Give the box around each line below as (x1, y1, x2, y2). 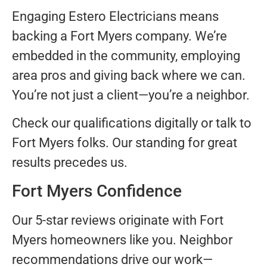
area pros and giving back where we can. (12, 67, 246, 83)
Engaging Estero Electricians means (12, 8, 219, 24)
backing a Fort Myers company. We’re (12, 28, 227, 44)
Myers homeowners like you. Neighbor (12, 232, 232, 247)
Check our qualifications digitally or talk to (12, 116, 252, 131)
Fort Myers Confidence (12, 181, 182, 201)
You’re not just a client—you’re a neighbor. (12, 87, 250, 103)
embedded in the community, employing (12, 48, 240, 63)
